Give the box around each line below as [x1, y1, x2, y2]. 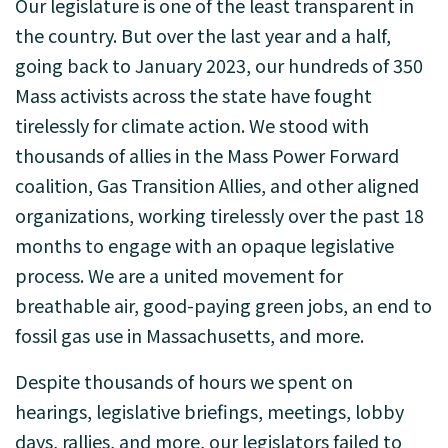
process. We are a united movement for [15, 262, 343, 288]
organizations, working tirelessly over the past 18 [15, 202, 424, 228]
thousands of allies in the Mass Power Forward [15, 142, 399, 168]
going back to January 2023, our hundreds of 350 [15, 52, 423, 78]
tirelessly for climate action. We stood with [15, 112, 369, 138]
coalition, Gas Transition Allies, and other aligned [15, 172, 419, 198]
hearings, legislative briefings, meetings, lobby [15, 398, 404, 424]
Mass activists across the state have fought [15, 82, 372, 108]
